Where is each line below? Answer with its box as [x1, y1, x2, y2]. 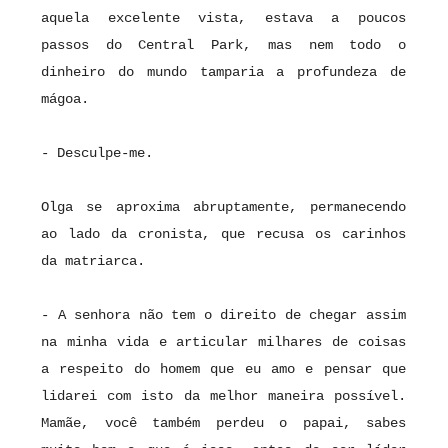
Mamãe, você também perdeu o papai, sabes [41, 415, 406, 432]
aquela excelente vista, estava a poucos [41, 10, 406, 27]
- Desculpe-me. [41, 145, 161, 162]
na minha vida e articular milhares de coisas [41, 334, 406, 351]
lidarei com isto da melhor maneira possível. [41, 388, 406, 405]
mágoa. [41, 91, 97, 108]
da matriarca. [41, 253, 153, 270]
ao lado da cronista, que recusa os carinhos [41, 226, 406, 243]
